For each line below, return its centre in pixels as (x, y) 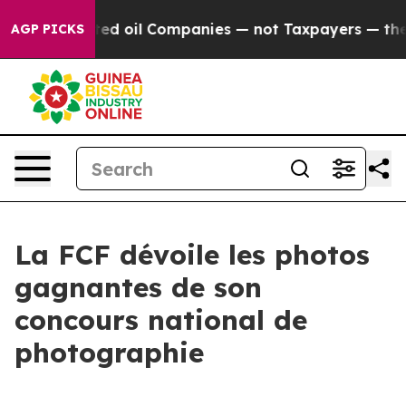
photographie (109, 353)
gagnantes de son (138, 287)
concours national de (161, 320)
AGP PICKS (48, 29)
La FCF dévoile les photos (192, 255)
